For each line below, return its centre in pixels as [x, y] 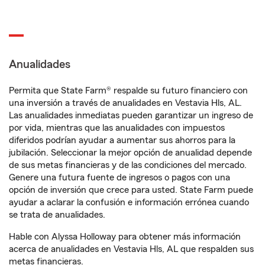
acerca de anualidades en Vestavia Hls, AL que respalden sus [131, 249]
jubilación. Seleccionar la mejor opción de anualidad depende [130, 153]
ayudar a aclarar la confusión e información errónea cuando [129, 202]
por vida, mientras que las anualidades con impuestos [117, 128]
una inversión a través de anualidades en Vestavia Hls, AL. [125, 103]
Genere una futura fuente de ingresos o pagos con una [119, 177]
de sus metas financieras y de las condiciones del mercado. [128, 165]
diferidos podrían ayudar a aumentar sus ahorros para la [122, 140]
